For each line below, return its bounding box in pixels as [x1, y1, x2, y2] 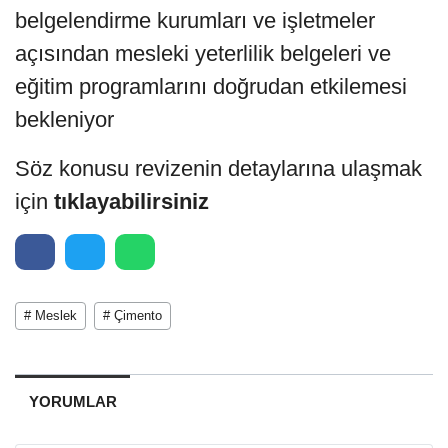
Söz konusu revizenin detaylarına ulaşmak [15, 155, 422, 181]
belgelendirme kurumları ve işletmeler [15, 7, 375, 33]
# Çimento [103, 307, 162, 323]
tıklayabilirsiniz [54, 188, 209, 214]
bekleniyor [15, 106, 114, 132]
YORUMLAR [28, 392, 117, 410]
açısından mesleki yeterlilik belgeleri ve [15, 40, 391, 66]
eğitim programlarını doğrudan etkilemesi [15, 73, 407, 99]
